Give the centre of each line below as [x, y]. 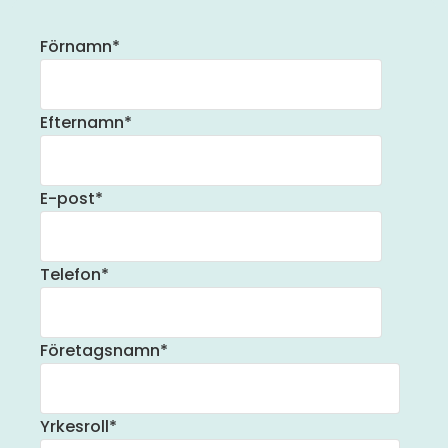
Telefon [70, 275]
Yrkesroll [74, 427]
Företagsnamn [100, 351]
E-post [67, 199]
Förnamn [76, 47]
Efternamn [82, 123]
